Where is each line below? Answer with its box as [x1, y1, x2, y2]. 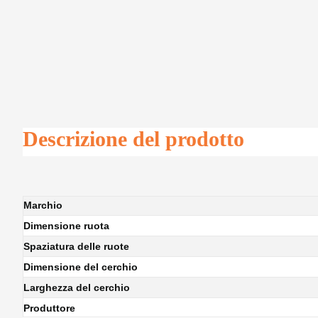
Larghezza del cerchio [23, 282, 130, 294]
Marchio [23, 199, 62, 212]
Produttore [23, 302, 75, 314]
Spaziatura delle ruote [23, 241, 129, 253]
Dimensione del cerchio [23, 261, 138, 273]
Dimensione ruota [23, 220, 109, 232]
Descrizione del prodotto [23, 126, 244, 150]
